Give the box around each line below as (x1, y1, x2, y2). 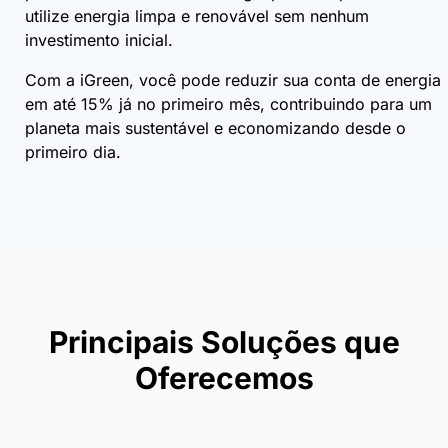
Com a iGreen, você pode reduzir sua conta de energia (25, 69, 441, 90)
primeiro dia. (25, 141, 121, 162)
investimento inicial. (25, 29, 173, 50)
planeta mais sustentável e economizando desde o (25, 117, 406, 138)
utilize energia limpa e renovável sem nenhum (25, 5, 369, 26)
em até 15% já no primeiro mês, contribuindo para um (25, 93, 432, 114)
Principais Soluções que (48, 323, 400, 360)
